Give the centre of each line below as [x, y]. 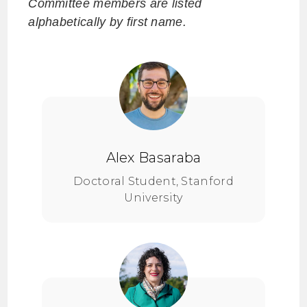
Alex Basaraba [153, 158]
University [153, 198]
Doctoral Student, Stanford [153, 181]
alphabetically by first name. [107, 22]
